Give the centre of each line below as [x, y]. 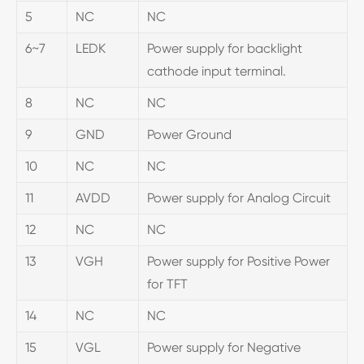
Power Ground [189, 134]
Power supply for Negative [224, 347]
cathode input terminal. [217, 71]
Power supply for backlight [225, 48]
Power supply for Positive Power [238, 261]
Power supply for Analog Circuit [239, 197]
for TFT [167, 284]
